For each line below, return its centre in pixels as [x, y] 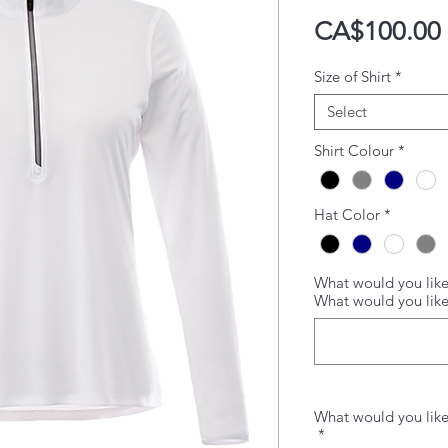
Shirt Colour [354, 150]
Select [347, 111]
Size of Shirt [352, 76]
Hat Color [347, 215]
